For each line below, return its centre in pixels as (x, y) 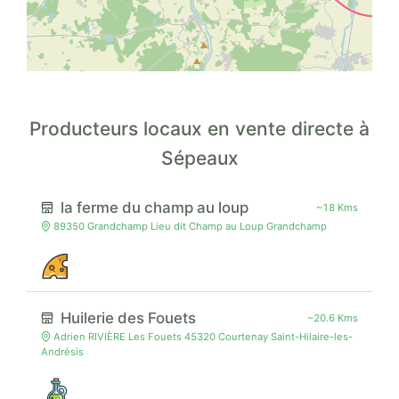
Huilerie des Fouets (132, 318)
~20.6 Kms (333, 318)
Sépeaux (199, 158)
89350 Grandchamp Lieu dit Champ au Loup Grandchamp (189, 227)
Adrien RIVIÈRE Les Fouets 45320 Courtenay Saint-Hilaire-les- (202, 337)
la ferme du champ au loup (155, 208)
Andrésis (62, 352)
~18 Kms (337, 207)
